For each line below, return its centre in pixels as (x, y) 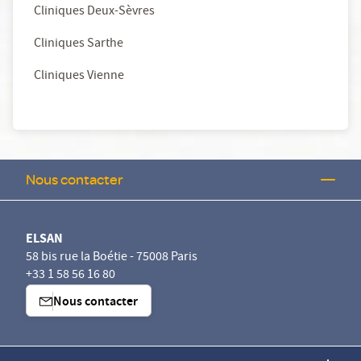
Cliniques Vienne (79, 77)
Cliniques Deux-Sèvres (94, 12)
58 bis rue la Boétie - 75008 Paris (112, 258)
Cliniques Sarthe (79, 45)
